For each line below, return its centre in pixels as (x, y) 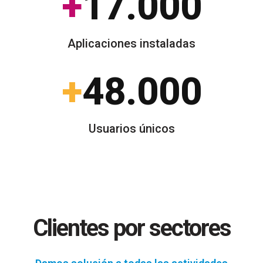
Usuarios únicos (131, 129)
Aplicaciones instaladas (131, 43)
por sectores (172, 228)
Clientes (73, 228)
